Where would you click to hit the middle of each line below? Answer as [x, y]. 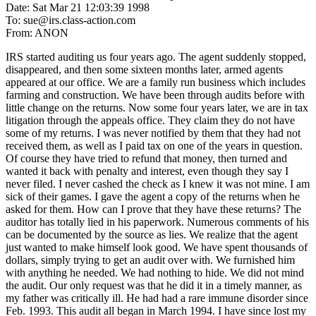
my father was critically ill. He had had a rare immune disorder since [157, 298]
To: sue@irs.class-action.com [71, 20]
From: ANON [37, 32]
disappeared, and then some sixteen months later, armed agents [144, 69]
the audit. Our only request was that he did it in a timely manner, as [154, 285]
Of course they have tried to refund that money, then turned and [146, 158]
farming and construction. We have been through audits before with [155, 95]
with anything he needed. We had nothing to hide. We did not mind [155, 272]
